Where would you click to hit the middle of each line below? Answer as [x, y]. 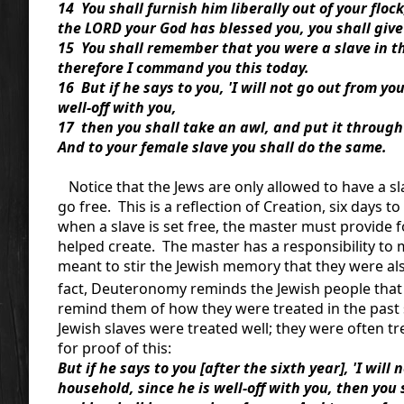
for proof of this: [115, 349]
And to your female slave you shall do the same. [222, 147]
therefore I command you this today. [184, 67]
